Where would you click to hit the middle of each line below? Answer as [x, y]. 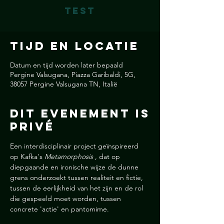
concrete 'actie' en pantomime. [59, 209]
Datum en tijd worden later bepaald [66, 65]
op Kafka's [27, 156]
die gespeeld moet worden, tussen [66, 198]
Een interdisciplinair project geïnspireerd [75, 146]
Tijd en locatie [74, 46]
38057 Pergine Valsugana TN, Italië [64, 84]
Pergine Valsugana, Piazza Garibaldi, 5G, [73, 74]
